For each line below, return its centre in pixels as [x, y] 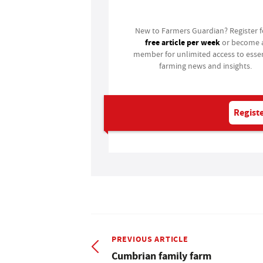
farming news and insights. [205, 66]
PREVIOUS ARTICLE [150, 239]
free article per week [183, 42]
